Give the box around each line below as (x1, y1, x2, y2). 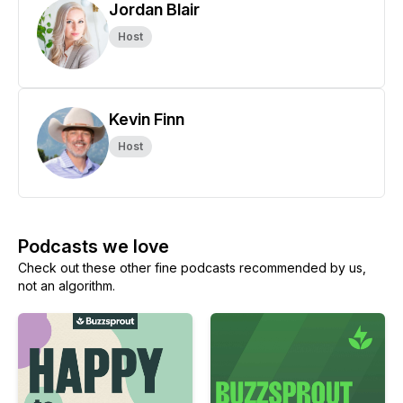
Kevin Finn (109, 110, 184, 129)
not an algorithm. (18, 278, 115, 293)
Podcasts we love (18, 236, 169, 257)
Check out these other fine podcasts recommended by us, (18, 260, 366, 275)
